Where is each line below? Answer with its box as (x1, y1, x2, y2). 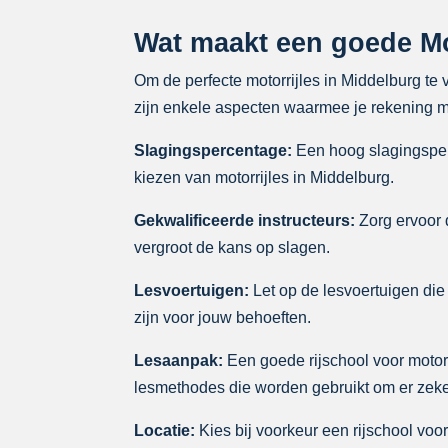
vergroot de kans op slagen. (134, 238, 331, 256)
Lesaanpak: (134, 351, 224, 369)
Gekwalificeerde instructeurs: (134, 211, 356, 229)
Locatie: (134, 421, 196, 439)
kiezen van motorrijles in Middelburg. (134, 168, 395, 186)
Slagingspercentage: (134, 141, 293, 159)
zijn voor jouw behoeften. (134, 308, 312, 326)
